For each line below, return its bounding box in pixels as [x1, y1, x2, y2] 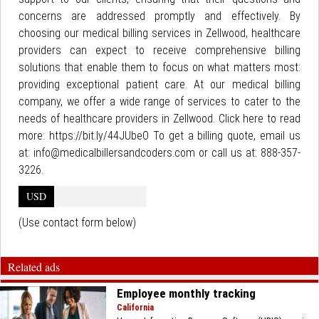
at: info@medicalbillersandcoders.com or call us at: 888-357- [19, 146, 300, 159]
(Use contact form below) [19, 216, 136, 229]
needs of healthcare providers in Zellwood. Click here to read [19, 112, 300, 125]
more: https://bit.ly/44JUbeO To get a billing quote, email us [19, 129, 300, 142]
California [117, 303, 155, 313]
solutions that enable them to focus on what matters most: [19, 61, 300, 74]
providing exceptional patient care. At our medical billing [19, 78, 300, 91]
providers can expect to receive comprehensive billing [19, 43, 300, 57]
